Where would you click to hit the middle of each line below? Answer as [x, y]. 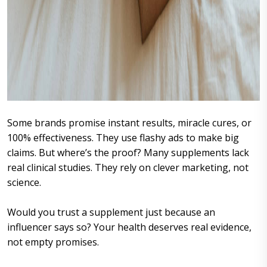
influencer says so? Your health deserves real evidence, [129, 227]
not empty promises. [53, 242]
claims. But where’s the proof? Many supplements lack [128, 152]
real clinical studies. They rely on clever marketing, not [128, 167]
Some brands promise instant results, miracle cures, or [129, 122]
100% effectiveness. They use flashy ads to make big [123, 137]
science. [24, 182]
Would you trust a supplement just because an [111, 212]
